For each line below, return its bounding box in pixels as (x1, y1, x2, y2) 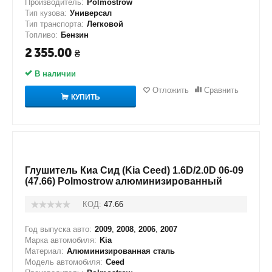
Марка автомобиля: (25, 236, 97, 245)
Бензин (61, 30, 89, 39)
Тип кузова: (25, 8, 67, 18)
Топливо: (25, 30, 58, 39)
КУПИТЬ (71, 92, 100, 101)
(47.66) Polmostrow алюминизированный (25, 176, 222, 186)
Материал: (25, 246, 64, 256)
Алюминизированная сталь (67, 246, 175, 256)
